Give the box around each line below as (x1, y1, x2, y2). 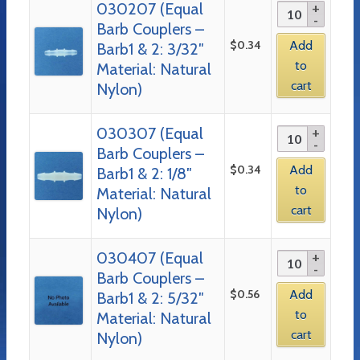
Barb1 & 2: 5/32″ (96, 288, 204, 308)
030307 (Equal (96, 123, 203, 143)
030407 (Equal (96, 247, 203, 268)
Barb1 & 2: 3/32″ (96, 39, 204, 59)
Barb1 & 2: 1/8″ (96, 163, 192, 183)
